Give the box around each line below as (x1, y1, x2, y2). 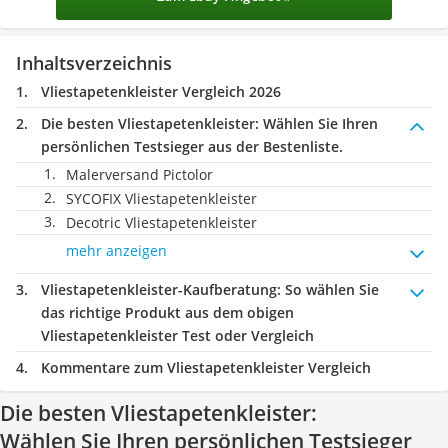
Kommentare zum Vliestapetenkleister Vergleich (41, 358, 371, 377)
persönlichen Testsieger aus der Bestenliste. (41, 137, 343, 156)
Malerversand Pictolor (66, 165, 213, 184)
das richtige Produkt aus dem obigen (41, 303, 294, 322)
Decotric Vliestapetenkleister (66, 213, 257, 232)
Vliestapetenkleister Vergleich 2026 (41, 82, 281, 101)
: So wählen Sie (277, 280, 379, 299)
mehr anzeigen (66, 241, 167, 260)
